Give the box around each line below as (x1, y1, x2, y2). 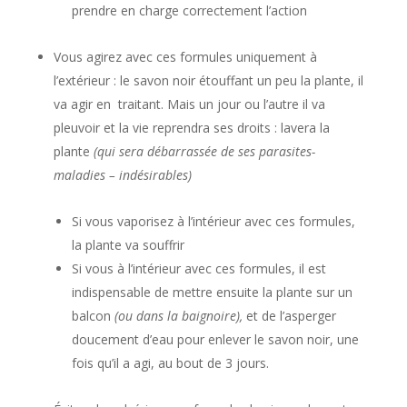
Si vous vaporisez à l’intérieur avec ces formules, (71, 213, 355, 231)
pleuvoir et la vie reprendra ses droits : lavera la (53, 119, 330, 137)
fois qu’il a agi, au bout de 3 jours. (71, 354, 273, 372)
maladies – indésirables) (53, 166, 195, 184)
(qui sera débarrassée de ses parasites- (93, 143, 315, 161)
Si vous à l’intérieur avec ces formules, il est (71, 260, 326, 278)
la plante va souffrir (71, 236, 188, 254)
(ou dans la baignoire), (114, 307, 243, 325)
